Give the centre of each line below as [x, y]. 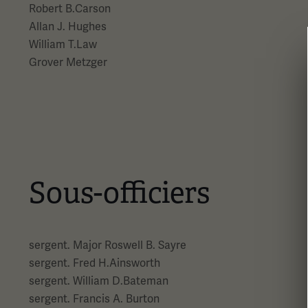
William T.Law [63, 44]
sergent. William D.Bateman [99, 281]
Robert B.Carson [70, 9]
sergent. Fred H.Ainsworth [95, 263]
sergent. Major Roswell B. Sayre [108, 245]
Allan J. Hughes [68, 26]
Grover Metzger [68, 62]
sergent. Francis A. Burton [94, 299]
